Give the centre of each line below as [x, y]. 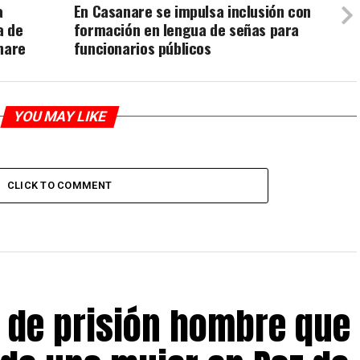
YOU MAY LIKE [59, 116]
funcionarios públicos [142, 47]
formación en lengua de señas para [186, 29]
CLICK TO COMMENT [59, 185]
